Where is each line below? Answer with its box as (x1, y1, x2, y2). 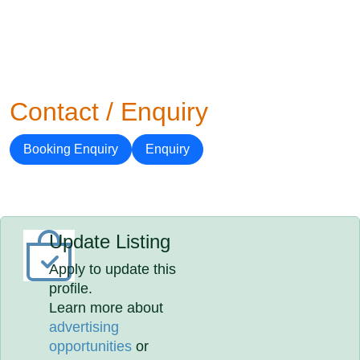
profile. (49, 280, 93, 297)
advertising (49, 319, 120, 335)
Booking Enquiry (23, 142, 118, 156)
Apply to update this (49, 261, 177, 277)
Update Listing (49, 231, 171, 252)
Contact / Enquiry (10, 97, 208, 126)
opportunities (49, 338, 133, 354)
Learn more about (49, 300, 164, 316)
